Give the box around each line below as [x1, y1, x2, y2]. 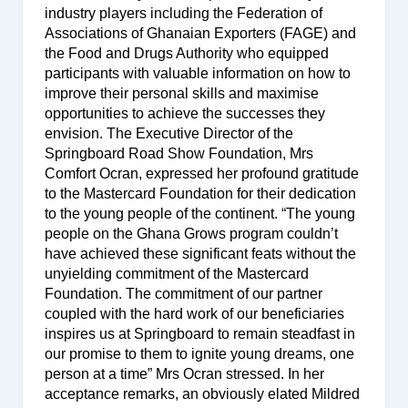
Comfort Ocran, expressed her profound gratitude [44, 165, 359, 181]
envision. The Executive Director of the [44, 125, 293, 141]
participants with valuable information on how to [44, 65, 351, 81]
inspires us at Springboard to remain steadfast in [44, 325, 355, 342]
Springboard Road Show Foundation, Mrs [44, 145, 313, 161]
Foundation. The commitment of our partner [44, 285, 322, 301]
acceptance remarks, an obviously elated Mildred [44, 385, 360, 402]
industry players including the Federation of [44, 5, 322, 21]
